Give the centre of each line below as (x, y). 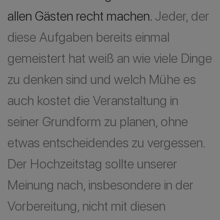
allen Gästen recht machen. (81, 16)
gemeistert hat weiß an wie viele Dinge (110, 58)
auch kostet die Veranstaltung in (93, 100)
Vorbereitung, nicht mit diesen (86, 206)
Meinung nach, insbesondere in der (100, 185)
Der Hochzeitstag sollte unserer (92, 164)
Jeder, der (182, 16)
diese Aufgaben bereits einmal (88, 37)
